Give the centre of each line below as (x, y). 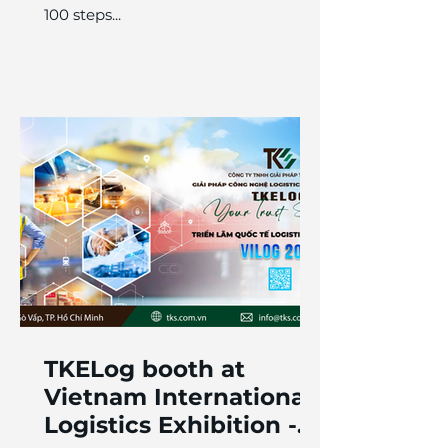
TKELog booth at (144, 369)
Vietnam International (178, 397)
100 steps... (82, 14)
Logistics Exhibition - (170, 425)
